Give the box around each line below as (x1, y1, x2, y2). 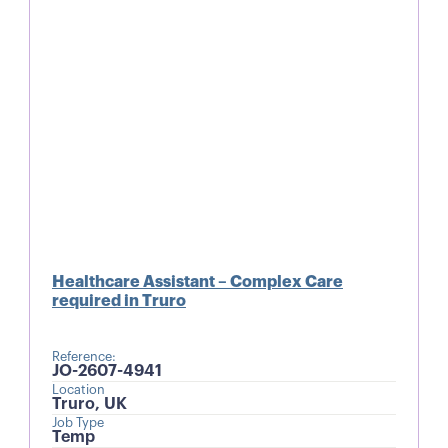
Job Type (51, 416, 104, 429)
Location (51, 383, 105, 396)
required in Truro (51, 292, 186, 309)
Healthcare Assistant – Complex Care (51, 273, 343, 290)
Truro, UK (51, 395, 127, 412)
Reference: (51, 350, 116, 363)
